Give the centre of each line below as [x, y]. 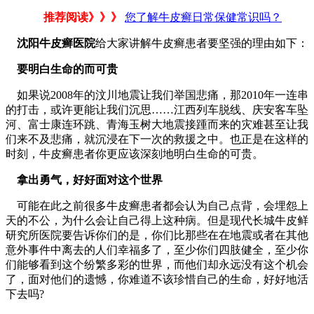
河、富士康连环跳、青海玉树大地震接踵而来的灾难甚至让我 [157, 124]
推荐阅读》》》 [81, 17]
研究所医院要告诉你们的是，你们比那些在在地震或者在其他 [157, 235]
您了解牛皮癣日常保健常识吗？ [203, 17]
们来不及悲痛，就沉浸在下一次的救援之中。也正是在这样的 [157, 139]
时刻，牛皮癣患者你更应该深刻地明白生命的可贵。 [135, 153]
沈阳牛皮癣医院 [56, 43]
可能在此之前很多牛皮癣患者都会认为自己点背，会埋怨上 [157, 205]
